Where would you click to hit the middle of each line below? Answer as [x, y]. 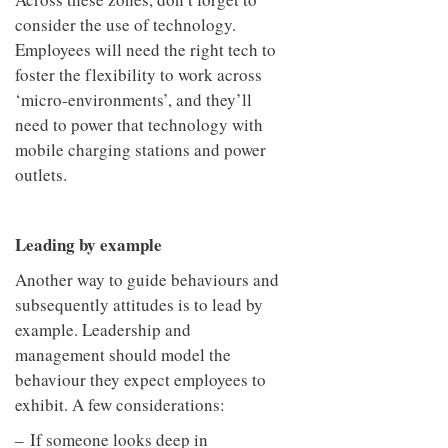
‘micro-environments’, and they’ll [133, 99]
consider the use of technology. [125, 24]
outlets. [41, 174]
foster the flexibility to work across [138, 74]
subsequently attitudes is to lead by [139, 304]
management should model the [123, 354]
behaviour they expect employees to [140, 379]
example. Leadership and [103, 329]
